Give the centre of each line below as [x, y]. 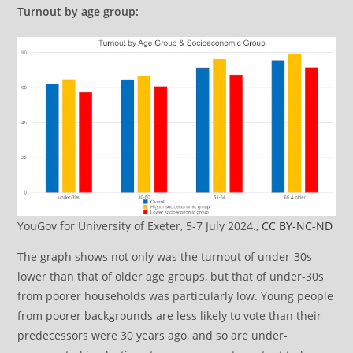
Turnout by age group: [78, 12]
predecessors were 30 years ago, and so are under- [153, 335]
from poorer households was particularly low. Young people [176, 295]
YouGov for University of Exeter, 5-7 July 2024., [140, 225]
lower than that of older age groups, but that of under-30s [171, 276]
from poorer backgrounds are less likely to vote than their [170, 315]
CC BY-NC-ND [297, 225]
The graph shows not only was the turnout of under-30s [165, 256]
